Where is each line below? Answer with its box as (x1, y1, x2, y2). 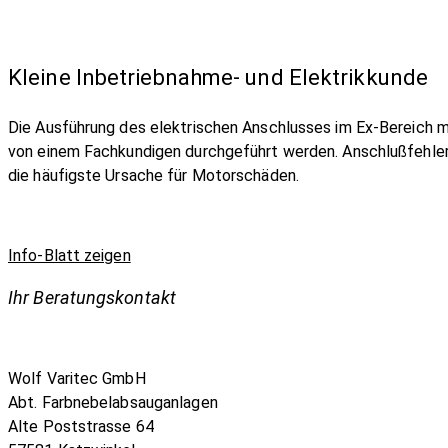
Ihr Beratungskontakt (8, 286, 176, 308)
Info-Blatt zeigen (8, 245, 131, 265)
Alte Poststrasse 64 (8, 416, 154, 436)
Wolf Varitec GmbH (8, 368, 146, 388)
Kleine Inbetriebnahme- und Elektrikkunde (8, 64, 428, 90)
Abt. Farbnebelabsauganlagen (8, 392, 218, 412)
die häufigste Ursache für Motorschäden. (8, 165, 299, 185)
